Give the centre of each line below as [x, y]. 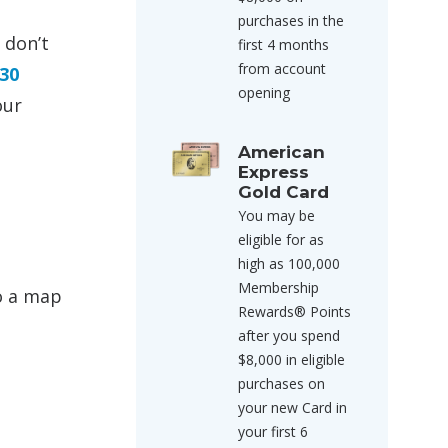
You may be [276, 215]
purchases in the [291, 20]
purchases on [281, 383]
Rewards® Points [294, 311]
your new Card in [292, 407]
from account [282, 68]
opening [264, 92]
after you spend [289, 335]
